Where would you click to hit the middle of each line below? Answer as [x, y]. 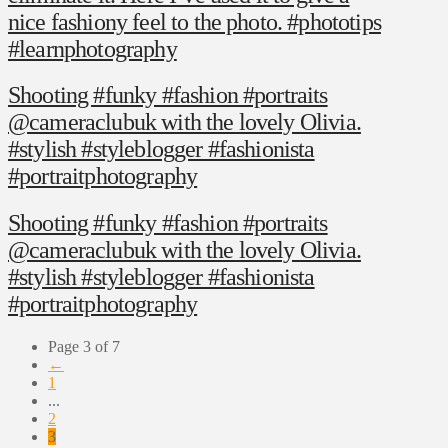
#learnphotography [92, 48]
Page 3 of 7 [84, 347]
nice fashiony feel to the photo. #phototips [194, 21]
